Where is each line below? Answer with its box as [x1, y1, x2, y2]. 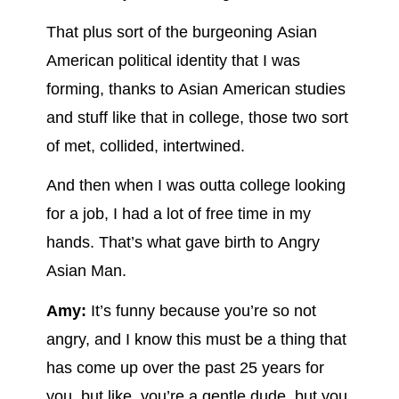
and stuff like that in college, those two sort [45, 108, 348, 126]
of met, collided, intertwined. [45, 136, 245, 155]
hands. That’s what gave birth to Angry [45, 233, 320, 252]
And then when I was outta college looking [45, 176, 346, 195]
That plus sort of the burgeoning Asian [45, 22, 317, 41]
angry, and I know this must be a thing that [45, 330, 346, 348]
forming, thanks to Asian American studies [45, 79, 346, 98]
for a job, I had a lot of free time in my [45, 205, 311, 224]
